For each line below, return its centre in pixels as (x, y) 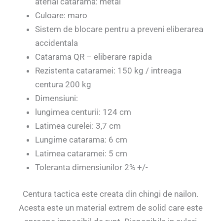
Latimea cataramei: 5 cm (81, 154)
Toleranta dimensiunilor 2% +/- (92, 167)
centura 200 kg (63, 85)
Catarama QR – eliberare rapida (93, 57)
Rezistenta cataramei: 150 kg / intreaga (108, 71)
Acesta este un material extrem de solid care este (110, 207)
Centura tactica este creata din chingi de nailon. (110, 194)
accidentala (56, 43)
